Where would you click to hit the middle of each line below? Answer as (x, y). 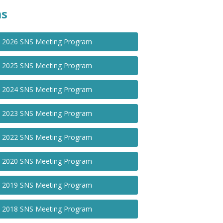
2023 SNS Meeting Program (47, 113)
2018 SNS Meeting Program (47, 209)
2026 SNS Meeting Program (47, 42)
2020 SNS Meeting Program (47, 161)
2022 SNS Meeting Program (47, 137)
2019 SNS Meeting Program (47, 185)
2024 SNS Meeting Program (47, 89)
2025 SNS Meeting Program (47, 65)
